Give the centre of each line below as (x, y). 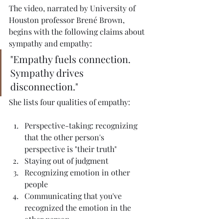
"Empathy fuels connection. (72, 59)
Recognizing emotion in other (78, 172)
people (36, 184)
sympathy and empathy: (50, 43)
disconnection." (44, 86)
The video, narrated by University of (73, 8)
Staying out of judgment (66, 160)
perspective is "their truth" (71, 149)
